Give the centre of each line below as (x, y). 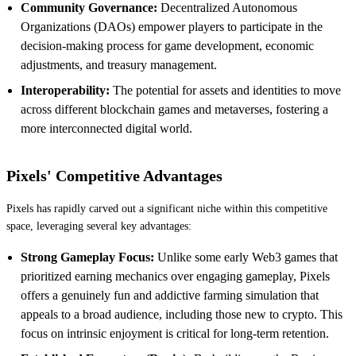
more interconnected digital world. (106, 128)
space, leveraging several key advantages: (99, 226)
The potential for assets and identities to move (225, 90)
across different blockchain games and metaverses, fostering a (174, 109)
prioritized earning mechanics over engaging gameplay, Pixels (175, 276)
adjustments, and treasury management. (119, 64)
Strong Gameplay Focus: (87, 257)
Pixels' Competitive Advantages (114, 175)
